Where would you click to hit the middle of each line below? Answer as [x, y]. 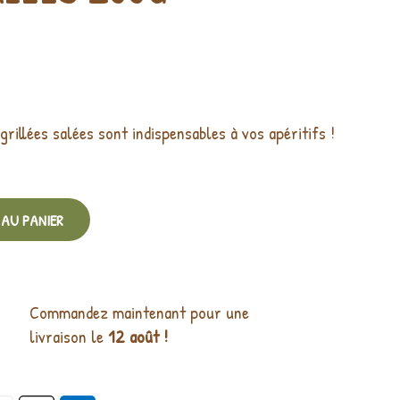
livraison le [69, 337]
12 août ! [138, 337]
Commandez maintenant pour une [139, 312]
